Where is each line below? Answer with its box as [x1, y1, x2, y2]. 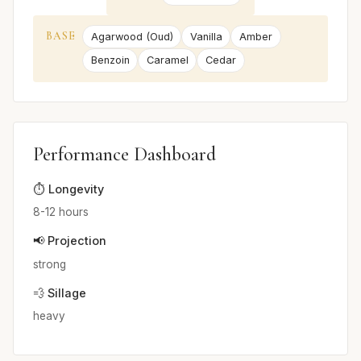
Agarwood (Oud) [90, 31, 173, 44]
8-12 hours [33, 205, 89, 219]
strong [33, 257, 66, 271]
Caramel [146, 54, 189, 67]
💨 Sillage [33, 285, 86, 300]
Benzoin [90, 54, 130, 67]
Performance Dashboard [33, 142, 216, 166]
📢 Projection [33, 234, 106, 248]
